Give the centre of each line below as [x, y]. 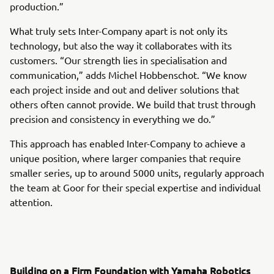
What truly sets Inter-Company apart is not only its [119, 30]
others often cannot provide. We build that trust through [133, 104]
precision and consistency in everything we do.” [113, 118]
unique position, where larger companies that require [125, 157]
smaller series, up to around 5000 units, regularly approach [137, 172]
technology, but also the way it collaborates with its [121, 45]
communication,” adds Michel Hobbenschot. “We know [128, 74]
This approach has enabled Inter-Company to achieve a [128, 143]
